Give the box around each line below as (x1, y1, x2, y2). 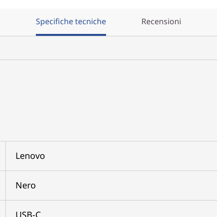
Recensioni (141, 15, 181, 27)
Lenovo (15, 149, 45, 161)
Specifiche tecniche (36, 15, 106, 27)
